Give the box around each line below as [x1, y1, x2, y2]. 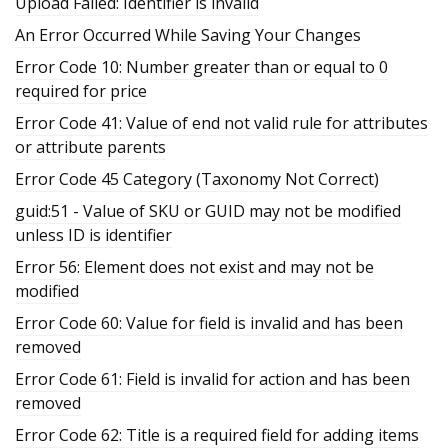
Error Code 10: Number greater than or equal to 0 [15, 55, 388, 78]
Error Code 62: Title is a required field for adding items [15, 423, 419, 446]
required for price [15, 79, 147, 102]
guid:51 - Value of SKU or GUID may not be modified [15, 199, 401, 222]
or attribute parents [15, 135, 166, 158]
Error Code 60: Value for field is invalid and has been [15, 311, 403, 334]
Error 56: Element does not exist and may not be [15, 255, 374, 278]
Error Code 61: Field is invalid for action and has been [15, 367, 410, 390]
